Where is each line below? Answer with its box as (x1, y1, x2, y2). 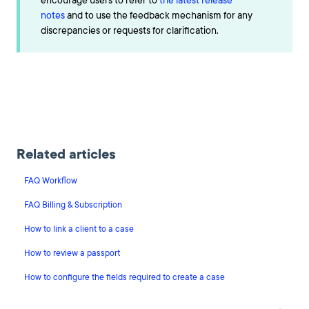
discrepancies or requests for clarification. (41, 23, 219, 37)
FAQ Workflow (24, 175, 78, 187)
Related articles (17, 146, 116, 164)
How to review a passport (24, 248, 121, 259)
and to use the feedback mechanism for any (65, 8, 252, 22)
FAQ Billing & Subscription (24, 199, 123, 211)
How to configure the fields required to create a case (24, 272, 226, 283)
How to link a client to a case (24, 223, 134, 235)
